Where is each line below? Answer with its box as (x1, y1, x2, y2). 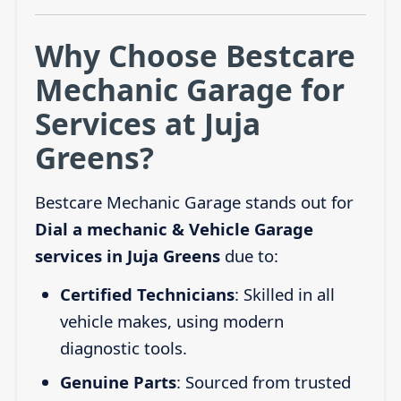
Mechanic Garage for (34, 68, 345, 110)
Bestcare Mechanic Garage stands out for (34, 191, 354, 214)
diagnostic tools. (59, 337, 187, 360)
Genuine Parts (59, 370, 176, 393)
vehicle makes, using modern (59, 310, 284, 333)
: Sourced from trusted (175, 370, 351, 393)
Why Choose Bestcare (34, 34, 355, 76)
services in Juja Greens (34, 244, 220, 268)
